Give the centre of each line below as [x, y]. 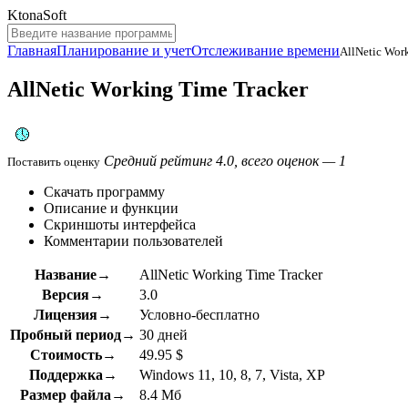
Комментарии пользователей [133, 240]
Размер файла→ [73, 394]
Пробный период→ [73, 334]
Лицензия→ [73, 314]
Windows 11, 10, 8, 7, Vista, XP [232, 374]
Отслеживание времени [265, 51]
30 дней [163, 334]
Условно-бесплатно [199, 314]
